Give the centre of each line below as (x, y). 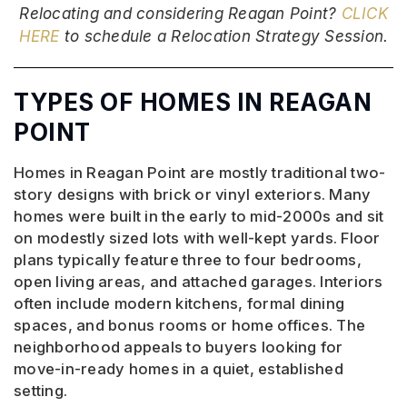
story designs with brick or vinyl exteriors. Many (193, 195)
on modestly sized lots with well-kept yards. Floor (197, 238)
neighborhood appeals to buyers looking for (179, 347)
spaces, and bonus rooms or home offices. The (189, 326)
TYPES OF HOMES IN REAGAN (193, 103)
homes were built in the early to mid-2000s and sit (199, 217)
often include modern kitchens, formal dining (179, 304)
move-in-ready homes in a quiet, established (179, 369)
